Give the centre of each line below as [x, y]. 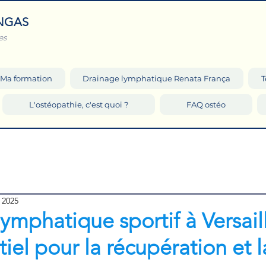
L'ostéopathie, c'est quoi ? [79, 104]
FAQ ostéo [206, 104]
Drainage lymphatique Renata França [157, 78]
